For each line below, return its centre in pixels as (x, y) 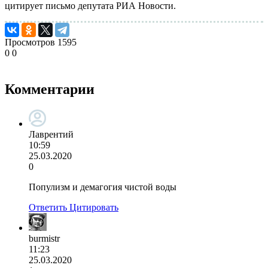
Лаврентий (51, 134)
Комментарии (50, 89)
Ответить (48, 207)
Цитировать (94, 207)
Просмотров (30, 42)
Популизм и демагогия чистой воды (103, 187)
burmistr (44, 238)
